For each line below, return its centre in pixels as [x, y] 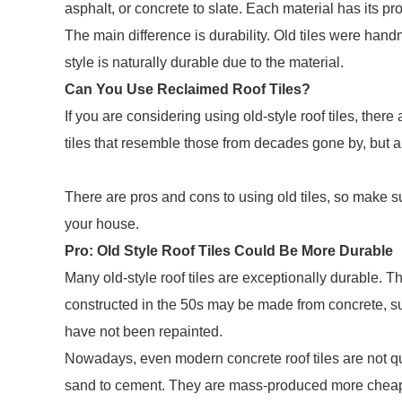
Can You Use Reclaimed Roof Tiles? [188, 89]
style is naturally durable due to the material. [206, 62]
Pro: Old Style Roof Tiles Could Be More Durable [229, 251]
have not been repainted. [144, 332]
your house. [102, 224]
